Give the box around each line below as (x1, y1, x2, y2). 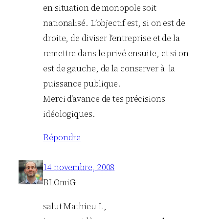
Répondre (43, 131, 81, 144)
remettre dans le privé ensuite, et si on (43, 47, 189, 59)
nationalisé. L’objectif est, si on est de (43, 17, 185, 29)
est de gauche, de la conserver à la (43, 62, 175, 74)
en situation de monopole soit (43, 1, 157, 14)
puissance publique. (43, 77, 121, 89)
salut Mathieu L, (43, 200, 107, 212)
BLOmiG (43, 176, 76, 189)
